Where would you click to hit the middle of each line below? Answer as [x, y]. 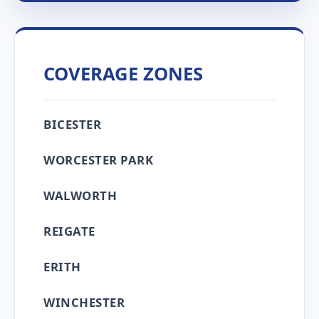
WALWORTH [80, 195]
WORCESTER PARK [98, 160]
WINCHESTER [84, 302]
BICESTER [72, 124]
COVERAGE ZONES [123, 74]
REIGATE [69, 231]
